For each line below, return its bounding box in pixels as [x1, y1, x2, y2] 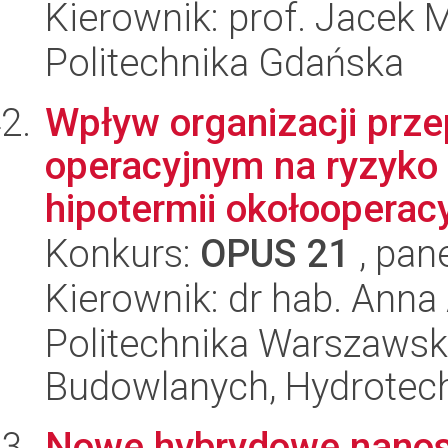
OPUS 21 [200, 231, 350, 276]
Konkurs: [45, 231, 200, 276]
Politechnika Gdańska [45, 40, 404, 85]
